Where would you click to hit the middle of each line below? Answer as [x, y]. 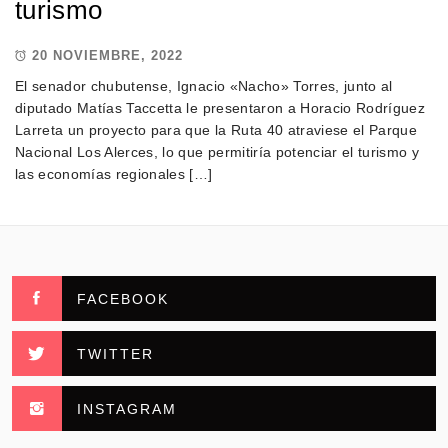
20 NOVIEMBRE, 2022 [107, 56]
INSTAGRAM [127, 408]
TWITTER [115, 353]
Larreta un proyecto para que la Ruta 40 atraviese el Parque [216, 129]
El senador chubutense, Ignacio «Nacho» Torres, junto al [204, 85]
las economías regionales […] [114, 173]
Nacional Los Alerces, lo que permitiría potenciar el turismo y [217, 151]
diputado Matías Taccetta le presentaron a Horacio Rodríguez [220, 107]
